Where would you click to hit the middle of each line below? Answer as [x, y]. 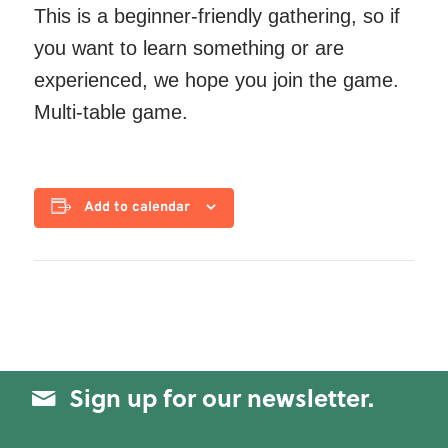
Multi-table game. [110, 112]
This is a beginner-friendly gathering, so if [216, 16]
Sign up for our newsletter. [221, 397]
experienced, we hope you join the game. [216, 80]
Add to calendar [137, 207]
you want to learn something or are [188, 48]
